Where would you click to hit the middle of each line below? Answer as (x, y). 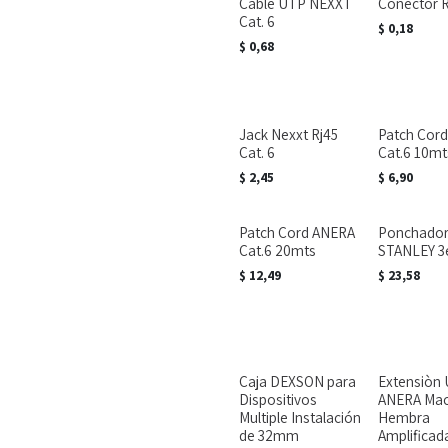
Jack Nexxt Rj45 (288, 134)
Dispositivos (278, 399)
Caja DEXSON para (297, 381)
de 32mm (269, 435)
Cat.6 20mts (277, 250)
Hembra (403, 417)
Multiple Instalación (300, 417)
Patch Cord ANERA (297, 232)
